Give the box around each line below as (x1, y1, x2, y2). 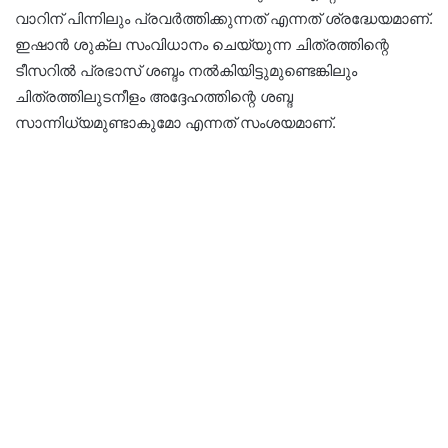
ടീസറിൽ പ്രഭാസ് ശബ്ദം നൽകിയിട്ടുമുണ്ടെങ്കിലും (15, 60, 357, 80)
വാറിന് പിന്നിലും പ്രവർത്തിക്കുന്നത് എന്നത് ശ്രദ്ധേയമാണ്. (15, 8, 433, 28)
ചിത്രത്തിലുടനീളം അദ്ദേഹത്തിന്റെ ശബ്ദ (15, 86, 293, 106)
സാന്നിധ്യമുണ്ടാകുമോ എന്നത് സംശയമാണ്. (15, 112, 336, 132)
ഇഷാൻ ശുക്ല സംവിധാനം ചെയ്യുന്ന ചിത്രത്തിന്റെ (15, 34, 389, 54)
